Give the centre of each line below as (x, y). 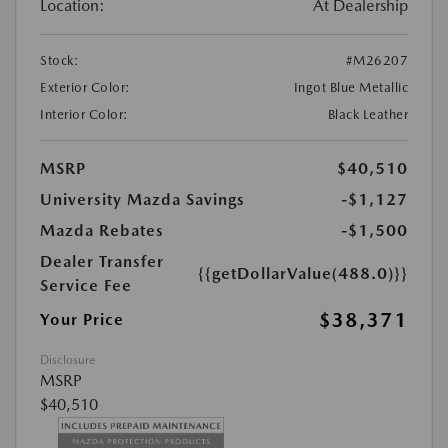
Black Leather (367, 114)
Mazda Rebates (102, 230)
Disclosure (67, 359)
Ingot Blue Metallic (350, 87)
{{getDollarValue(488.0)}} (303, 273)
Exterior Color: (85, 87)
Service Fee (86, 285)
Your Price (82, 319)
